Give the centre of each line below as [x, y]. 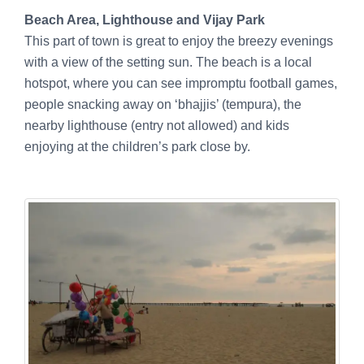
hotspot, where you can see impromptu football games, [181, 83]
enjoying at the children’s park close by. [137, 146]
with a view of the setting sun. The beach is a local [168, 62]
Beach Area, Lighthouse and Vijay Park [145, 19]
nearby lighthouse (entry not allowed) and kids [157, 125]
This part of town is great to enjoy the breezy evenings [179, 41]
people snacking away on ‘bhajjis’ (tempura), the [163, 104]
